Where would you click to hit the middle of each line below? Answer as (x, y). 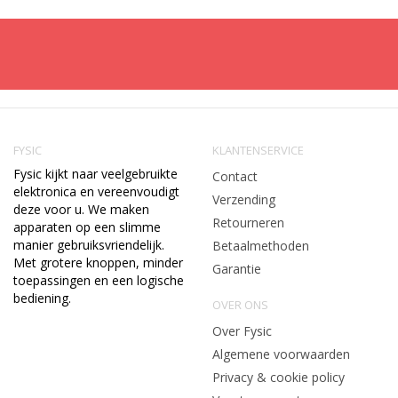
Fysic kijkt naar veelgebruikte (96, 174)
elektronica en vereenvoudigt (96, 191)
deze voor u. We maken (81, 209)
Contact (235, 176)
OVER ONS (240, 305)
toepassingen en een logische (99, 280)
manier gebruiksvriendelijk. (89, 245)
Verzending (244, 199)
